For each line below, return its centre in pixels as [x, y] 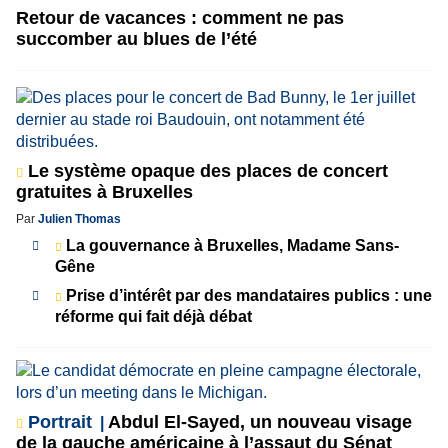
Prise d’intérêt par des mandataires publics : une [247, 295]
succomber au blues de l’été [136, 38]
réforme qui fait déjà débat [153, 316]
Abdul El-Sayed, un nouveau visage [258, 421]
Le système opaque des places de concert [205, 170]
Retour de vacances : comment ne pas [180, 17]
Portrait [60, 421]
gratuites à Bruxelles [104, 191]
